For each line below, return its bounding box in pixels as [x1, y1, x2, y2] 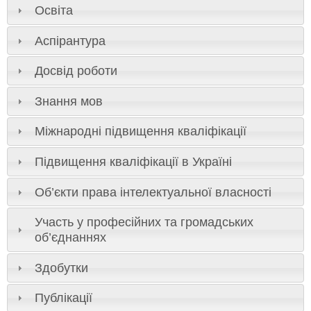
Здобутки [34, 260, 88, 275]
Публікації [34, 291, 92, 305]
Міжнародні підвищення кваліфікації [34, 124, 246, 139]
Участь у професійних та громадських [34, 215, 253, 230]
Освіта [34, 3, 73, 17]
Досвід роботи [34, 64, 117, 78]
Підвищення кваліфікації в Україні [34, 154, 232, 169]
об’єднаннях [34, 230, 106, 245]
